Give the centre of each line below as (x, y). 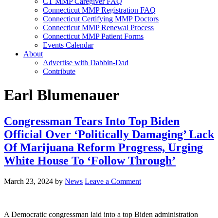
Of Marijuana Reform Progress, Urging (103, 147)
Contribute (59, 71)
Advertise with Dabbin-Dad (86, 63)
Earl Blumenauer (62, 95)
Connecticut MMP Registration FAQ (99, 10)
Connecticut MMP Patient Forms (93, 36)
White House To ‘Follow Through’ (90, 160)
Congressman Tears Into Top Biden (92, 121)
